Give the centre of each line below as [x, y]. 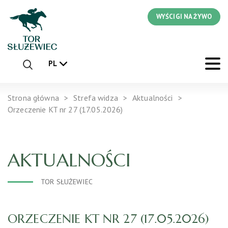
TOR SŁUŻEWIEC [67, 181]
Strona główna [33, 97]
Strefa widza [96, 97]
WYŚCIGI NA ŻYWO [184, 17]
